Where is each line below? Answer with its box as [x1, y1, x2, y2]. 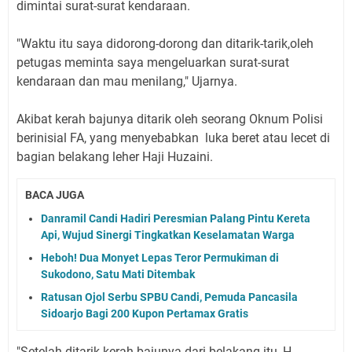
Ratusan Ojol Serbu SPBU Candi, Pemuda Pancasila [41, 291, 298, 304]
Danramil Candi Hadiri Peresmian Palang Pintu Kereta [41, 212, 310, 225]
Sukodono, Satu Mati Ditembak [41, 268, 195, 281]
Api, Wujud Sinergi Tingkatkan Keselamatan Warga [41, 229, 295, 242]
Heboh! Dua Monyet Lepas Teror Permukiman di [41, 251, 279, 265]
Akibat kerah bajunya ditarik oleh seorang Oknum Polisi [16, 111, 323, 126]
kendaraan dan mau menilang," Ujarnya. [16, 73, 240, 89]
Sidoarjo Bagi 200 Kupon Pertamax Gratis [41, 307, 248, 321]
